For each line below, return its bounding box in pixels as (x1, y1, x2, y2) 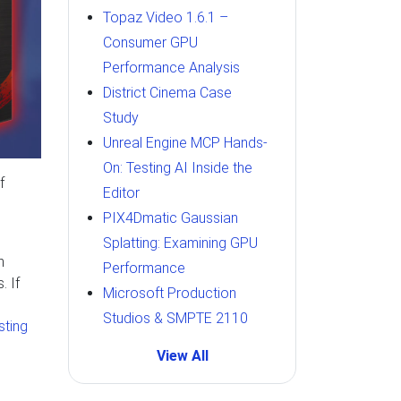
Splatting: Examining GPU (103, 235, 258, 252)
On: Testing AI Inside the (103, 159, 252, 176)
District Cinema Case (103, 84, 232, 101)
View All (156, 347, 209, 364)
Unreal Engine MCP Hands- (103, 134, 268, 151)
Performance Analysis (103, 59, 240, 76)
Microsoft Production (103, 285, 236, 302)
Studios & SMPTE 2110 (103, 310, 248, 327)
